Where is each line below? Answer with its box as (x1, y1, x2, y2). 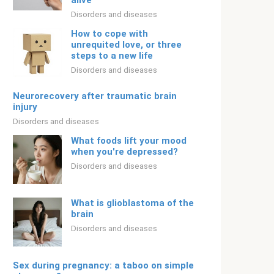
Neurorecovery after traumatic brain (13, 91, 177, 102)
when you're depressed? (71, 146, 178, 157)
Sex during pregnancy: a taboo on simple (13, 260, 194, 271)
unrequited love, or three (71, 39, 182, 50)
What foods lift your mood (71, 135, 187, 146)
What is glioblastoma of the (71, 198, 194, 209)
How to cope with (71, 28, 148, 39)
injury (13, 102, 37, 113)
